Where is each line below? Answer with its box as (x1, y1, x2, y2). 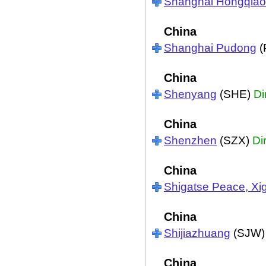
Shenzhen (164, 134, 217, 147)
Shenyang (164, 88, 217, 100)
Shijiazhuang (164, 227, 230, 239)
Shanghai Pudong (164, 42, 256, 54)
